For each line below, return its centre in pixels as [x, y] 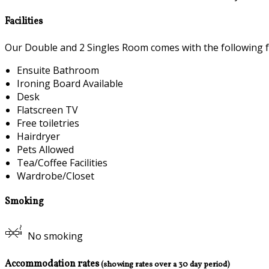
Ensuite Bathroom [58, 70]
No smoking [56, 236]
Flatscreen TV [47, 110]
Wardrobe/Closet [56, 176]
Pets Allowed [45, 149]
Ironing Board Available [70, 83]
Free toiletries [48, 123]
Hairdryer [38, 136]
